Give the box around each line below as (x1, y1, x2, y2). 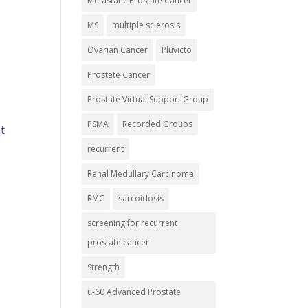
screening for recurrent (87, 217, 178, 229)
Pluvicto (162, 44, 192, 56)
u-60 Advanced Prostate (87, 286, 181, 298)
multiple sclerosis (112, 19, 181, 31)
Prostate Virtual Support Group (87, 93, 209, 105)
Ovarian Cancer (87, 44, 148, 56)
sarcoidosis (118, 192, 164, 204)
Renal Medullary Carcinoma (87, 168, 195, 179)
